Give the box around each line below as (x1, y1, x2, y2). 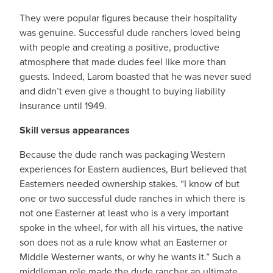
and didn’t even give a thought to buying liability (19, 84, 225, 98)
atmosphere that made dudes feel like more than (19, 55, 226, 69)
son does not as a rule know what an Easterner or (19, 235, 227, 249)
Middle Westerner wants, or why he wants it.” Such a (19, 250, 241, 264)
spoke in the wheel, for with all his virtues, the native (19, 221, 243, 235)
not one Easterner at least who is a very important (19, 206, 229, 220)
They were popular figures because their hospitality (19, 11, 237, 25)
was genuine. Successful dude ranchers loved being (19, 26, 241, 40)
